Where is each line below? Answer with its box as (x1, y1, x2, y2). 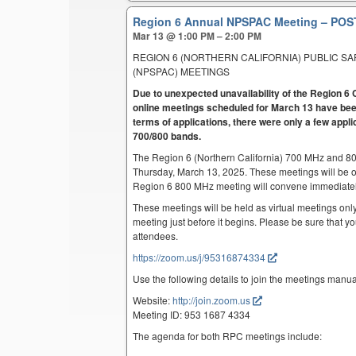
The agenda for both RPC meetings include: (133, 328, 323, 342)
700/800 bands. (133, 128, 202, 143)
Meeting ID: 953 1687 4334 (133, 307, 251, 321)
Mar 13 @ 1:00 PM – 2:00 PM (133, 28, 262, 43)
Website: (133, 292, 173, 307)
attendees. (133, 228, 179, 242)
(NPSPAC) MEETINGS (133, 64, 230, 78)
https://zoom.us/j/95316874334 (133, 250, 266, 264)
